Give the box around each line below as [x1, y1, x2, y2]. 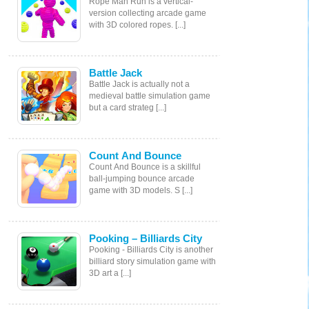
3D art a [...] [89, 268, 131, 278]
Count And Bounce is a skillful [89, 161, 201, 172]
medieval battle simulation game [89, 90, 210, 101]
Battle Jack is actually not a [89, 79, 190, 89]
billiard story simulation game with [89, 256, 216, 266]
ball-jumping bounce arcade [89, 173, 195, 183]
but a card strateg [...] [89, 102, 166, 112]
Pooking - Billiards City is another [89, 244, 213, 255]
